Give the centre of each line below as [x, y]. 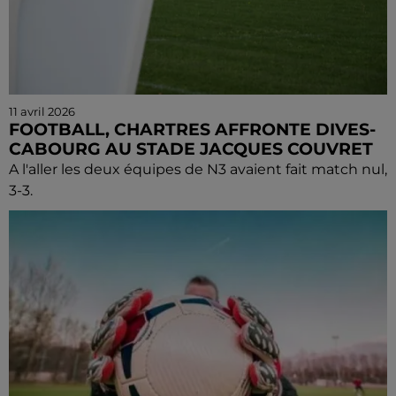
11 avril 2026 [42, 111]
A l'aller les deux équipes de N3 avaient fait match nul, [198, 169]
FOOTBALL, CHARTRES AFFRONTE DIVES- [192, 129]
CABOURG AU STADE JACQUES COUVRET [191, 149]
